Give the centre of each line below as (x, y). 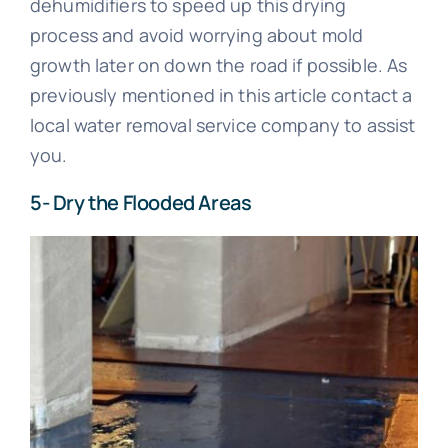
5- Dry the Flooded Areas (140, 203)
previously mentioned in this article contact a (221, 95)
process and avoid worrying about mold (196, 35)
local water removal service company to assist (222, 125)
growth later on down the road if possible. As (218, 65)
